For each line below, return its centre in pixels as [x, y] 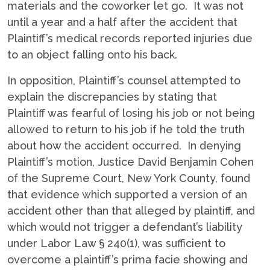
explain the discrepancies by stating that [112, 97]
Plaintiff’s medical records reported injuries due [130, 38]
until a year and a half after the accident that [122, 22]
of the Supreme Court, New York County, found [129, 178]
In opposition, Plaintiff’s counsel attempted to [124, 80]
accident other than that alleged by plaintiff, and [131, 211]
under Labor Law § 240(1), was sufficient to [116, 243]
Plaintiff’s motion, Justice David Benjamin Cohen [130, 162]
